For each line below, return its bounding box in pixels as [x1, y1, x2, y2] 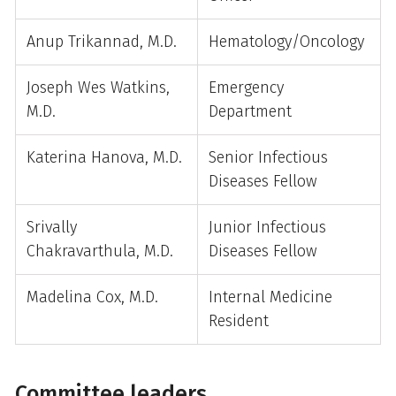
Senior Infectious [209, 147, 328, 167]
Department [209, 101, 292, 121]
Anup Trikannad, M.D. [27, 31, 177, 51]
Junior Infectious [209, 217, 326, 237]
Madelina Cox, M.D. [27, 286, 158, 307]
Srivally [27, 217, 77, 237]
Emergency [209, 77, 284, 97]
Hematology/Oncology [209, 31, 364, 51]
